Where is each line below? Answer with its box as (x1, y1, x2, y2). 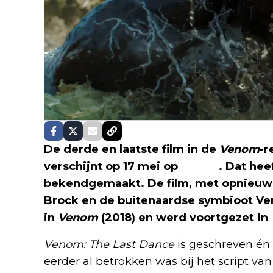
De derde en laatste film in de (44, 143, 219, 157)
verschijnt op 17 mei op (44, 160, 181, 174)
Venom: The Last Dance (44, 238, 174, 252)
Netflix (181, 160, 219, 174)
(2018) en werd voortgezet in (98, 211, 271, 225)
